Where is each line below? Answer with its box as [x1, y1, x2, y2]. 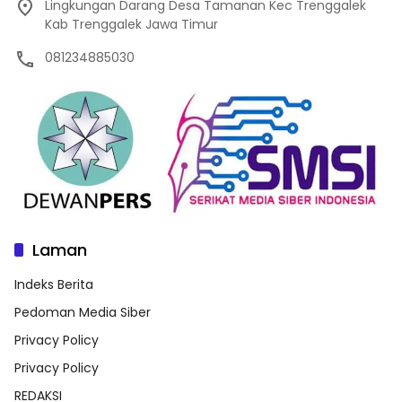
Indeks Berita [14, 275, 93, 293]
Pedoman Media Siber [14, 302, 151, 321]
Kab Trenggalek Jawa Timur [45, 14, 218, 33]
